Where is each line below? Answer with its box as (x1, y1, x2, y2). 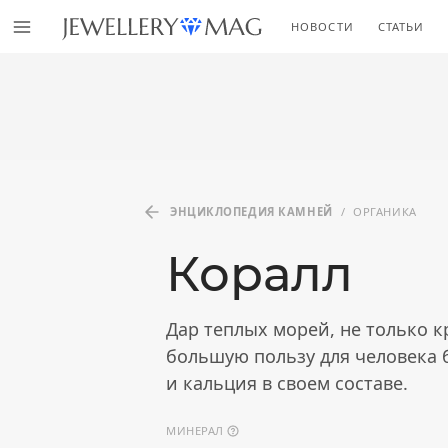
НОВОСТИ (291, 18, 354, 34)
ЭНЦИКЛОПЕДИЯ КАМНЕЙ (170, 204, 333, 219)
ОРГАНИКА (353, 204, 417, 219)
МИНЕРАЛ (166, 423, 228, 439)
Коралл (166, 245, 353, 303)
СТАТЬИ (377, 18, 425, 34)
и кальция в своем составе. (166, 371, 408, 395)
